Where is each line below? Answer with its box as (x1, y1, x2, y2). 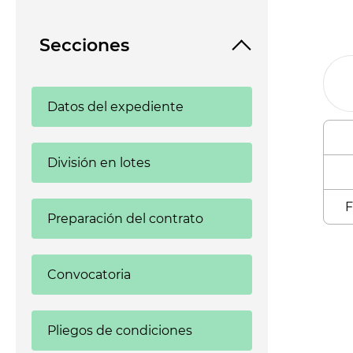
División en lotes (47, 155, 150, 170)
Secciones (39, 35, 129, 56)
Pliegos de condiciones (47, 323, 192, 338)
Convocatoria (47, 267, 131, 282)
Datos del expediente (47, 99, 184, 114)
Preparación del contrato (47, 211, 203, 226)
